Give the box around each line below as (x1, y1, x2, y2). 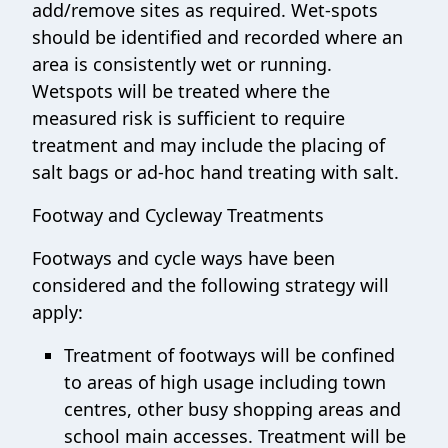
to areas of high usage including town (64, 369, 386, 394)
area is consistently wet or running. (32, 51, 337, 76)
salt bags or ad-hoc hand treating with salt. (32, 159, 399, 184)
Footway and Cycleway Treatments (32, 202, 324, 227)
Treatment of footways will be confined (64, 342, 395, 367)
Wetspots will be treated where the (32, 78, 330, 103)
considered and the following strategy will (32, 272, 389, 297)
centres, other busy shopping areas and (64, 396, 401, 421)
